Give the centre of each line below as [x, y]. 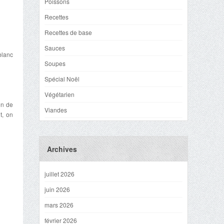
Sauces [55, 48]
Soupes [55, 63]
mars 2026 [59, 205]
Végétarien [59, 94]
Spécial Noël [62, 79]
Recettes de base [68, 32]
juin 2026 [57, 189]
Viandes [56, 110]
